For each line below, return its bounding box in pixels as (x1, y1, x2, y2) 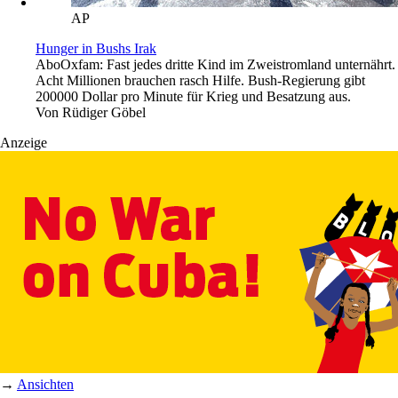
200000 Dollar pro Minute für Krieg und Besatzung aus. (36, 88, 351, 104)
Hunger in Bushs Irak (36, 40, 156, 56)
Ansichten (17, 376, 74, 392)
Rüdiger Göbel (62, 104, 146, 120)
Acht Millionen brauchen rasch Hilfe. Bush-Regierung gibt (36, 72, 365, 88)
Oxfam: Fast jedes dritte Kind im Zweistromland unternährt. (60, 56, 395, 72)
